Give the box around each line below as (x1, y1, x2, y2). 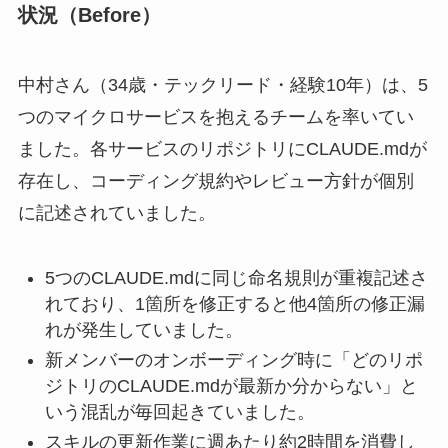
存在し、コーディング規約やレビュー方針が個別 (17, 170, 414, 191)
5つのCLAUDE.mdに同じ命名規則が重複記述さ (44, 267, 428, 288)
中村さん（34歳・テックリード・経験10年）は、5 (17, 74, 428, 95)
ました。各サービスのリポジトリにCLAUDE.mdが (17, 138, 427, 159)
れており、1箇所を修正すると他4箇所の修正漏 (44, 293, 425, 314)
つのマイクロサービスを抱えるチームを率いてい (17, 106, 414, 127)
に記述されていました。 (17, 202, 216, 223)
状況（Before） (17, 4, 161, 27)
